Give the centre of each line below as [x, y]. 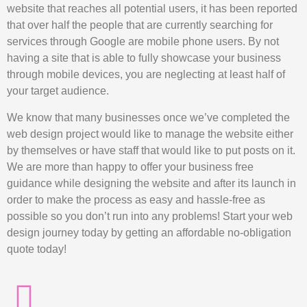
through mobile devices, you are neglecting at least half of [146, 75]
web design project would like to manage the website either [150, 134]
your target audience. [58, 91]
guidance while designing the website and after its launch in [151, 183]
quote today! [37, 249]
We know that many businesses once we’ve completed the [148, 117]
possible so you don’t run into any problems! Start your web [150, 216]
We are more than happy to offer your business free [130, 167]
